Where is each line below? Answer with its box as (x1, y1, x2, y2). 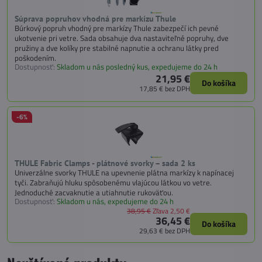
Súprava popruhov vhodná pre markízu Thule (15, 13, 176, 24)
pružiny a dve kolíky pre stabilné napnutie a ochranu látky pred (15, 42, 219, 54)
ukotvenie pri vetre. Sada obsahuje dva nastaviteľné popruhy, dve (15, 32, 229, 44)
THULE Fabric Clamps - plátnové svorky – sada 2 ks (15, 158, 195, 169)
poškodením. (15, 51, 56, 64)
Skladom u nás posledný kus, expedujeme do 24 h (57, 60, 218, 73)
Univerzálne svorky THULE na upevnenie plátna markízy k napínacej (15, 167, 234, 179)
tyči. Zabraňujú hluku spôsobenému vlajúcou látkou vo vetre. (15, 177, 212, 189)
